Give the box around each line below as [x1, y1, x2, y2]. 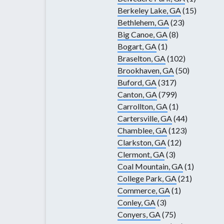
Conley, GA [117, 197, 155, 207]
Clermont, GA [117, 149, 164, 159]
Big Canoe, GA [117, 29, 167, 39]
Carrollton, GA [117, 101, 167, 111]
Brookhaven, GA [117, 65, 174, 75]
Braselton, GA [117, 53, 165, 63]
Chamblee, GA [117, 125, 167, 135]
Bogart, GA [117, 41, 156, 51]
